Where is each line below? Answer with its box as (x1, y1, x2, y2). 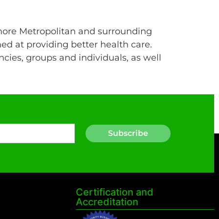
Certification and (75, 186, 153, 198)
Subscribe (108, 129, 148, 138)
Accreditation (75, 196, 138, 208)
